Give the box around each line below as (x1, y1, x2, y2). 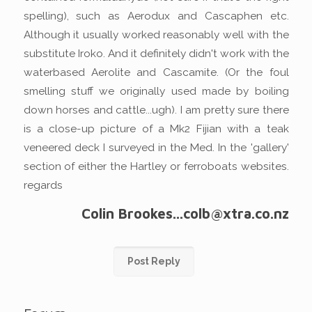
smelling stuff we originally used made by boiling (23, 85, 289, 97)
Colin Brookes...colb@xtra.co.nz (81, 205, 289, 221)
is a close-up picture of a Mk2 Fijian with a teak (23, 123, 289, 135)
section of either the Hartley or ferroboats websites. (23, 160, 289, 173)
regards (23, 179, 63, 192)
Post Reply (127, 256, 180, 267)
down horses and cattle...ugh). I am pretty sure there (23, 104, 289, 116)
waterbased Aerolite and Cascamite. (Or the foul (23, 66, 289, 79)
